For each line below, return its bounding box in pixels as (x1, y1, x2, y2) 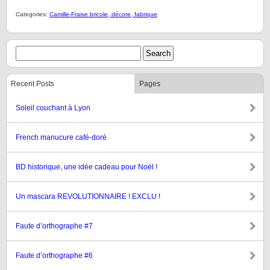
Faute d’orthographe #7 (16, 222, 93, 230)
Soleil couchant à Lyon (16, 104, 90, 112)
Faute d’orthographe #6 (16, 251, 93, 260)
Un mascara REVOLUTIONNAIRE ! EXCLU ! (16, 192, 160, 201)
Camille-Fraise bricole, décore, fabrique (49, 11, 157, 17)
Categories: (16, 11, 49, 17)
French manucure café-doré (16, 133, 107, 142)
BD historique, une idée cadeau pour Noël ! (16, 163, 157, 171)
